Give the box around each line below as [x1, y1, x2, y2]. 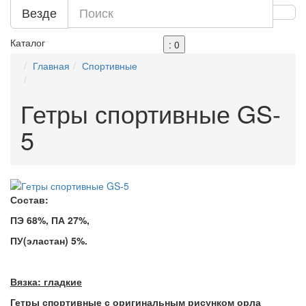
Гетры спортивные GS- [20, 96, 281, 130]
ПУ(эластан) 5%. [10, 234, 87, 247]
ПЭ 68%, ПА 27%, [10, 213, 89, 227]
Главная [33, 59, 70, 72]
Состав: [10, 193, 48, 206]
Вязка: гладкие [10, 275, 82, 288]
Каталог [10, 36, 45, 49]
